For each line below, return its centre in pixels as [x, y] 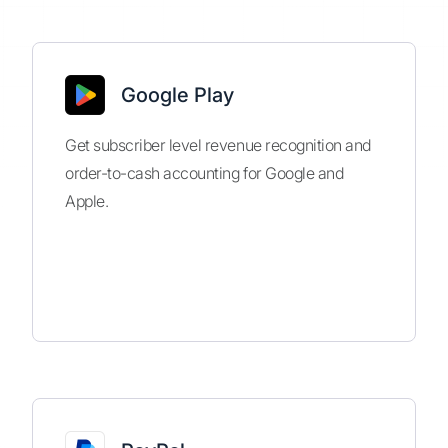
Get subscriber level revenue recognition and [218, 145]
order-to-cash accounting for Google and [204, 173]
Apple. [87, 201]
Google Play [177, 95]
